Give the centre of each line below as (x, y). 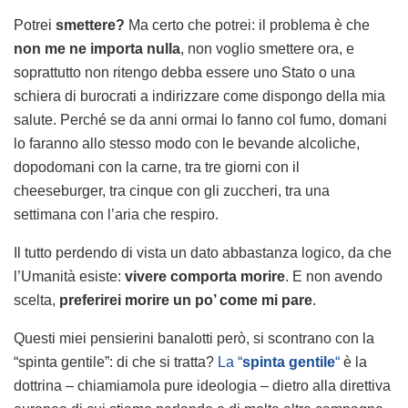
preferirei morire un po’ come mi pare (186, 301)
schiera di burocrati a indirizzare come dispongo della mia (199, 97)
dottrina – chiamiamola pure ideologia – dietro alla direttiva (202, 386)
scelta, (36, 301)
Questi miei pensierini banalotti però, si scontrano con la (194, 339)
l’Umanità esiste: (69, 277)
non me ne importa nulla (97, 49)
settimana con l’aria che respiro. (116, 215)
